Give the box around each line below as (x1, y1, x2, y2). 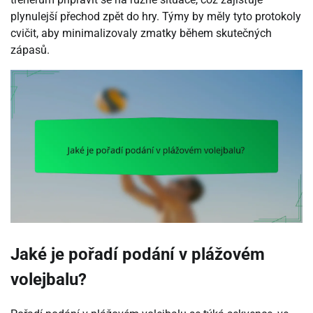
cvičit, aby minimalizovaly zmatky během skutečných (10, 26, 272, 40)
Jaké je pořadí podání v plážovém (10, 245, 265, 265)
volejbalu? (10, 270, 87, 290)
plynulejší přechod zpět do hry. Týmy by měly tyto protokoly (10, 9, 301, 23)
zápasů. (10, 43, 50, 57)
